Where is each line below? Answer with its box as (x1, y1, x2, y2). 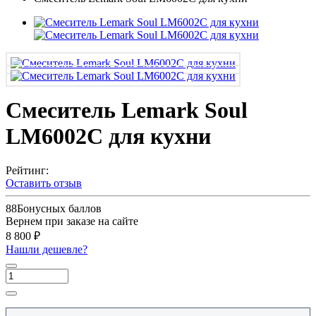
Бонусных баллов (17, 202, 102, 215)
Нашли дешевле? (6, 243, 87, 256)
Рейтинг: (6, 164, 49, 177)
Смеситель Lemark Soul (6, 97, 248, 123)
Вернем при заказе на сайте (6, 215, 138, 228)
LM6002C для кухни (6, 123, 211, 150)
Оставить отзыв (6, 177, 82, 190)
